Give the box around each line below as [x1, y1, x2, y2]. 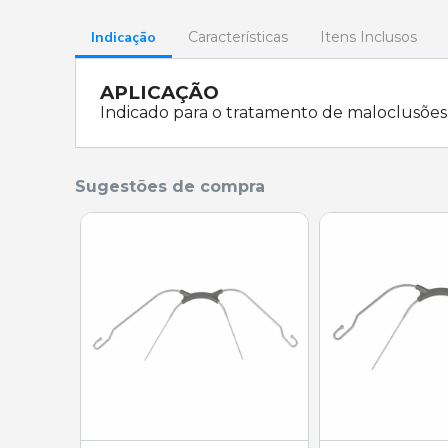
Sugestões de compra [75, 177, 265, 196]
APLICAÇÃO [100, 81, 219, 104]
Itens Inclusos [320, 28, 417, 46]
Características [188, 28, 288, 46]
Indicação [91, 28, 156, 47]
